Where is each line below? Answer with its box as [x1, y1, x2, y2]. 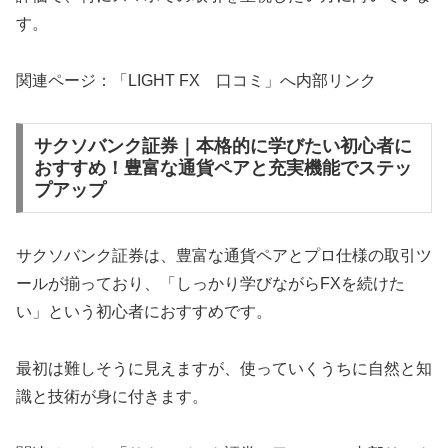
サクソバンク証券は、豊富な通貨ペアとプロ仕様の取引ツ [16, 247, 432, 265]
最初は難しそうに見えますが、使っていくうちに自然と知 [16, 359, 432, 377]
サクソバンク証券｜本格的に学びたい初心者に [33, 136, 412, 157]
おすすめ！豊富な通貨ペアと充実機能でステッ [33, 158, 412, 179]
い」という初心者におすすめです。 [16, 303, 272, 321]
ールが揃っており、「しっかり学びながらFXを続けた [16, 275, 405, 293]
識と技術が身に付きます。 [16, 387, 208, 405]
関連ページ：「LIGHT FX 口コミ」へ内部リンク [16, 71, 376, 89]
